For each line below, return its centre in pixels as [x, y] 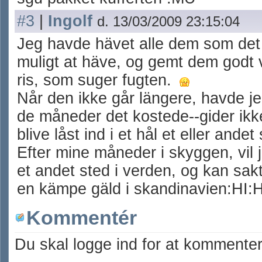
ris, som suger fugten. [94, 80]
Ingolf [70, 21]
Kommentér [82, 218]
